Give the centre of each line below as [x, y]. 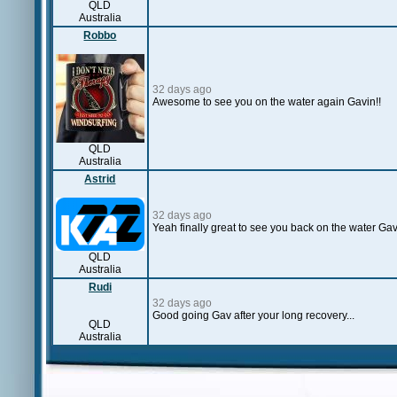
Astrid [100, 179]
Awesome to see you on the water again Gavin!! [267, 102]
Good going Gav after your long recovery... [253, 315]
